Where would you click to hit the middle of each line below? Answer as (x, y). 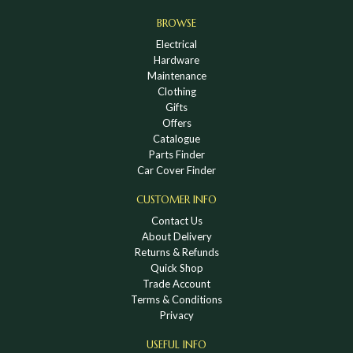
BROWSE (176, 23)
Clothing (176, 91)
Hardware (176, 59)
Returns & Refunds (176, 252)
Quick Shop (176, 268)
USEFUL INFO (176, 344)
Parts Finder (176, 154)
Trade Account (176, 283)
